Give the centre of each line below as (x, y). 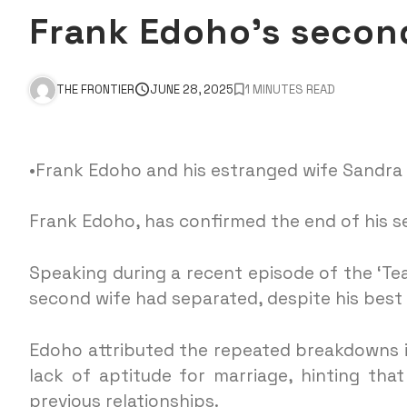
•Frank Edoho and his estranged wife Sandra (216, 170)
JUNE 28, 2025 (192, 90)
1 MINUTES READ (290, 90)
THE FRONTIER (95, 90)
